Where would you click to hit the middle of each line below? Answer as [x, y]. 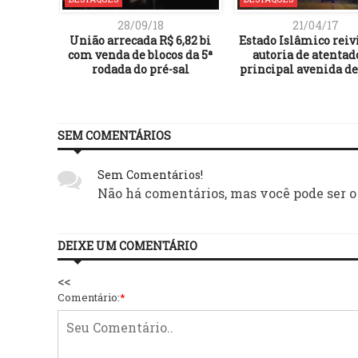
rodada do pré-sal [140, 69]
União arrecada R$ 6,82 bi [140, 40]
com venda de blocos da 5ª [140, 54]
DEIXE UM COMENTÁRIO [127, 245]
